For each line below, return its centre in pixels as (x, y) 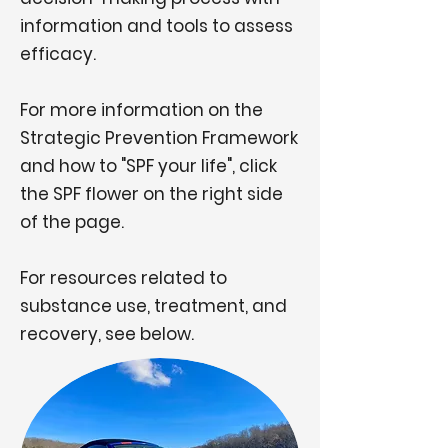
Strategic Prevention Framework (159, 138)
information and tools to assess (156, 26)
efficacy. (60, 54)
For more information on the (141, 110)
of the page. (74, 222)
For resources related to (123, 278)
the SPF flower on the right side (151, 194)
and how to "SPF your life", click (148, 166)
